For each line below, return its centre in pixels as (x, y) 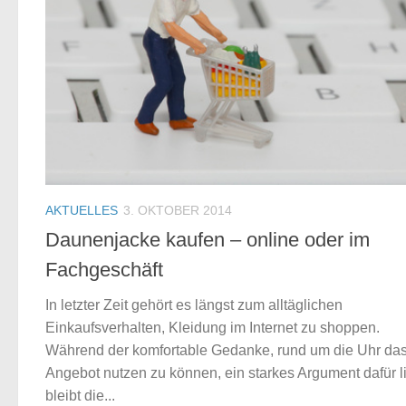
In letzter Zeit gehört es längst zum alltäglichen (194, 305)
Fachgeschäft (104, 270)
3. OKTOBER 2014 (178, 210)
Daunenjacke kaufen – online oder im (208, 240)
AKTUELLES (82, 210)
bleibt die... (80, 396)
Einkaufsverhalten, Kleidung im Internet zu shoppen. (213, 328)
